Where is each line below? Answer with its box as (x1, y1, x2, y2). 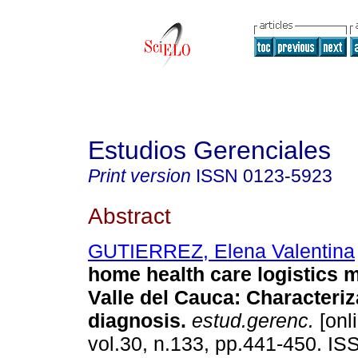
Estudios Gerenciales (88, 136, 331, 165)
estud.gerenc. (186, 309, 314, 332)
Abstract (88, 202, 171, 229)
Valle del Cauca (88, 286, 234, 309)
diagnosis (88, 309, 181, 332)
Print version (88, 165, 191, 186)
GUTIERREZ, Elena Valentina (88, 240, 355, 263)
